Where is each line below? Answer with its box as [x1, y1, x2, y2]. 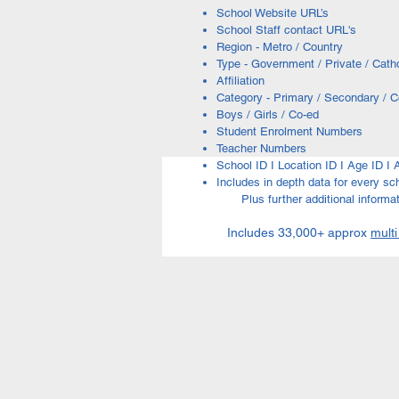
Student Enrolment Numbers [216, 125, 362, 138]
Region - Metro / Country [216, 40, 343, 53]
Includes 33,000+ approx [227, 225, 370, 240]
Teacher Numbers [216, 142, 306, 155]
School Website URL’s [216, 6, 329, 20]
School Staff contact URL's [216, 23, 356, 37]
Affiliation [216, 74, 265, 87]
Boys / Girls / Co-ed [216, 108, 319, 121]
